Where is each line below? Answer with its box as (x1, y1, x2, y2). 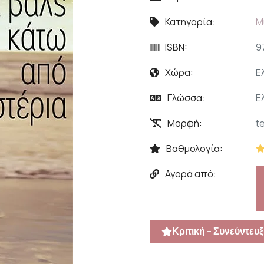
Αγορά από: (165, 167, 216, 180)
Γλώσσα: (167, 91, 205, 104)
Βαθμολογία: (166, 142, 223, 155)
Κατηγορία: (165, 15, 215, 28)
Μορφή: (167, 117, 202, 130)
